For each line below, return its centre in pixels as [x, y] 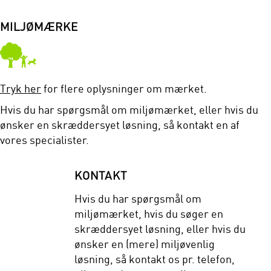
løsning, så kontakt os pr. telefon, [155, 259]
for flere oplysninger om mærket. [124, 88]
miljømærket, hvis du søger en [149, 214]
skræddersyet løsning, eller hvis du [160, 229]
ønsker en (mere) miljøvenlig [145, 244]
